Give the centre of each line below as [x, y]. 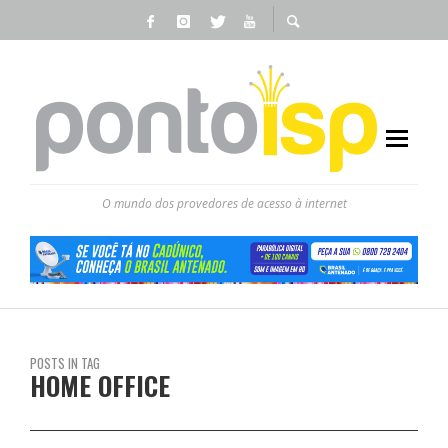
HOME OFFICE [100, 385]
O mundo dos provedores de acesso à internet [224, 203]
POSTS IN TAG [65, 362]
